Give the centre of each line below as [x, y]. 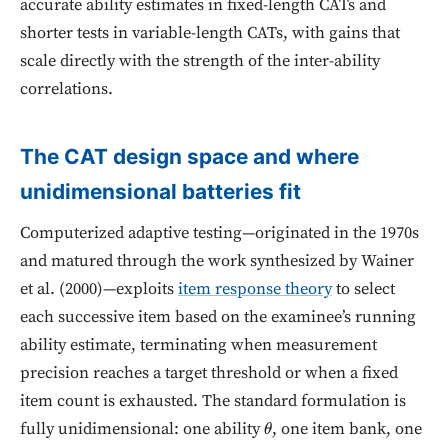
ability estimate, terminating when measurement [198, 346]
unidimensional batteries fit [160, 192]
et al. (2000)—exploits [99, 290]
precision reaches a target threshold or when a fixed [209, 374]
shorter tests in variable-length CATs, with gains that [210, 33]
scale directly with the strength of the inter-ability [200, 61]
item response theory [255, 290]
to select [363, 290]
